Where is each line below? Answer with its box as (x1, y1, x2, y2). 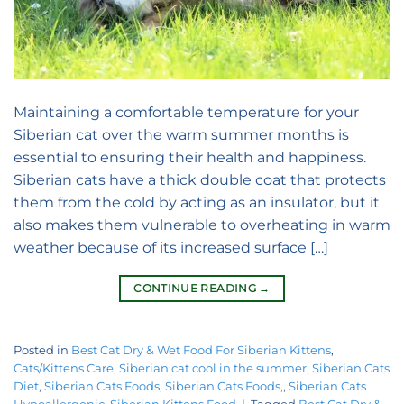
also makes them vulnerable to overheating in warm (14, 216, 390, 234)
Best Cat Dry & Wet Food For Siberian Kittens (71, 343, 331, 357)
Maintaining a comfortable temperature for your (14, 104, 359, 122)
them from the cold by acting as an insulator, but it (14, 194, 380, 212)
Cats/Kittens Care (14, 361, 114, 375)
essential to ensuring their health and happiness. (14, 149, 366, 167)
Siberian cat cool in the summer (119, 361, 307, 375)
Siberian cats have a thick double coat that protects (14, 171, 386, 189)
